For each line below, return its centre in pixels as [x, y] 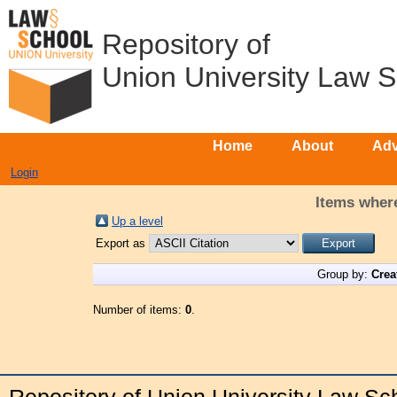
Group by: [344, 274]
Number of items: [139, 310]
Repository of [186, 44]
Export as [122, 243]
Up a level [137, 221]
